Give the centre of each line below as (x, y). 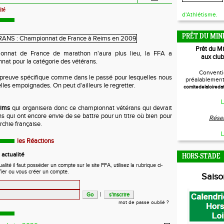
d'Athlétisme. (200, 14)
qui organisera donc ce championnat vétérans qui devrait (92, 108)
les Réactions (35, 141)
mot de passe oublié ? (144, 202)
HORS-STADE (201, 157)
